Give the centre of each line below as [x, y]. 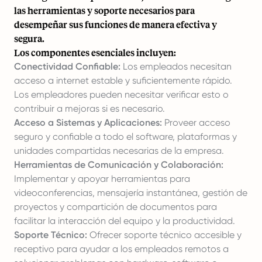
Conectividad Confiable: [67, 66]
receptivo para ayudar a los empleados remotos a [121, 249]
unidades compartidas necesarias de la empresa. [119, 151]
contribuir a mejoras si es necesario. [89, 108]
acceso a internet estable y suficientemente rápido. [123, 80]
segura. [29, 38]
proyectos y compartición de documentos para [116, 207]
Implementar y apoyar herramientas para [102, 179]
